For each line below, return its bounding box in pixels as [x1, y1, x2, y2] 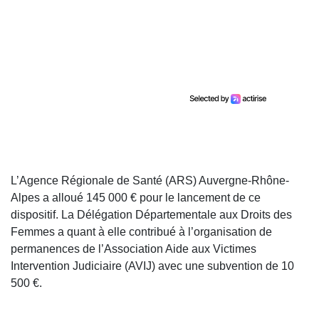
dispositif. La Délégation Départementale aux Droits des [11, 209, 292, 221]
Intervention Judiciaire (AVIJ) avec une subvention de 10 [11, 260, 294, 273]
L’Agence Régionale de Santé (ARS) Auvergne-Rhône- [11, 174, 289, 187]
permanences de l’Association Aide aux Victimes [11, 243, 256, 256]
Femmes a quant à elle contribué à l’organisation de [11, 226, 272, 239]
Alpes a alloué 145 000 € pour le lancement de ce [11, 192, 261, 204]
